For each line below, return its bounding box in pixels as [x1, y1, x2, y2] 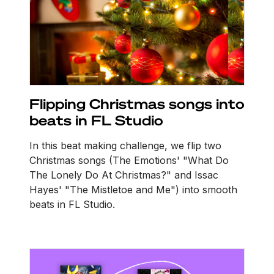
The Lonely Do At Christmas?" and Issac [29, 169, 218, 182]
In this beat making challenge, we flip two [29, 139, 221, 152]
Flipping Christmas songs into [29, 95, 245, 113]
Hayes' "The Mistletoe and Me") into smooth [29, 183, 237, 196]
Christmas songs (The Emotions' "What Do [29, 154, 229, 167]
